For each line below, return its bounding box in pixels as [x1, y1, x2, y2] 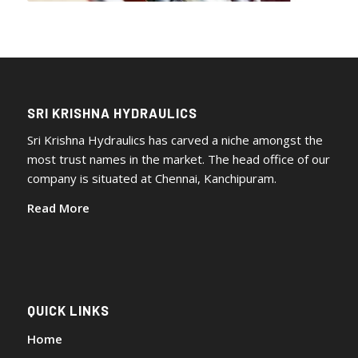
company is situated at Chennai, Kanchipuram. [26, 170, 276, 187]
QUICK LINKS [26, 301, 109, 318]
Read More [26, 199, 89, 216]
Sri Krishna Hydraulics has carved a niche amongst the [26, 132, 323, 149]
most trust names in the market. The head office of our [26, 151, 330, 168]
